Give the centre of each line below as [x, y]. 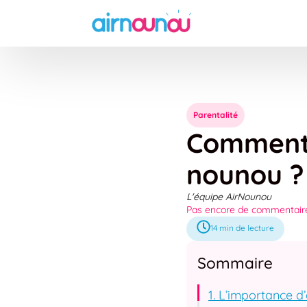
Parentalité [216, 115]
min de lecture [247, 228]
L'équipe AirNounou [229, 197]
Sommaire [235, 263]
